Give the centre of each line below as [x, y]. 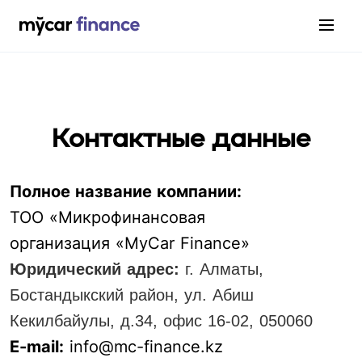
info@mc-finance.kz [143, 347]
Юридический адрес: [95, 269]
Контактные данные [181, 141]
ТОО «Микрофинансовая [107, 217]
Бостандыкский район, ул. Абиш [132, 295]
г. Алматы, [221, 269]
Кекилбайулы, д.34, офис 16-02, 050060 [161, 321]
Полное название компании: [126, 192]
